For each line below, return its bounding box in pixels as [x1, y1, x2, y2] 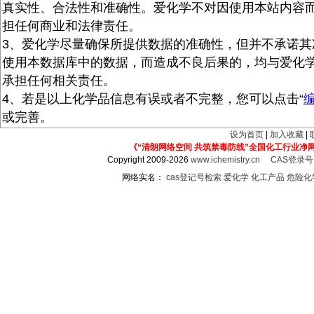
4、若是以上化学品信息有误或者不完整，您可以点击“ [2, 92, 303, 106]
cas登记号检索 [166, 172, 221, 182]
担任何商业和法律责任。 [2, 19, 141, 33]
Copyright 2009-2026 [107, 155, 191, 165]
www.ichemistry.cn [191, 155, 261, 165]
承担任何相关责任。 [2, 74, 116, 88]
